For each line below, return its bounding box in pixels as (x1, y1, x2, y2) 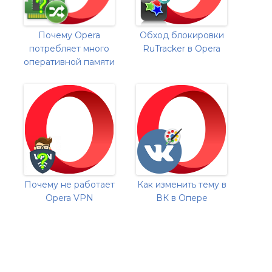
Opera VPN (45, 192, 93, 204)
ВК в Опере (155, 192, 208, 204)
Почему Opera (38, 30, 100, 41)
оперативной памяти (24, 56, 115, 68)
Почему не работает (24, 179, 115, 191)
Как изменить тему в (137, 179, 226, 191)
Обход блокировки (139, 30, 224, 41)
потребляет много (29, 43, 109, 55)
